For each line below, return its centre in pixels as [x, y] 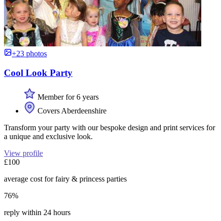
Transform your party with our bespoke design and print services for [110, 127]
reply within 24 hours [37, 212]
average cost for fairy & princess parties [65, 179]
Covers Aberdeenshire [71, 110]
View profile [23, 153]
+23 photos [29, 54]
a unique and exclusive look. [48, 136]
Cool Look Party [38, 73]
